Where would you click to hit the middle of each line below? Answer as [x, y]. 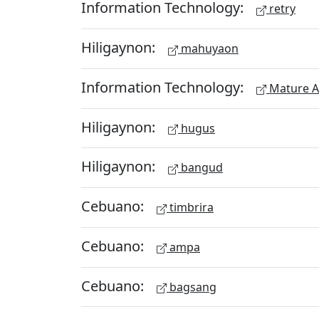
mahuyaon [208, 48]
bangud [200, 168]
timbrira [190, 207]
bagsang [192, 287]
